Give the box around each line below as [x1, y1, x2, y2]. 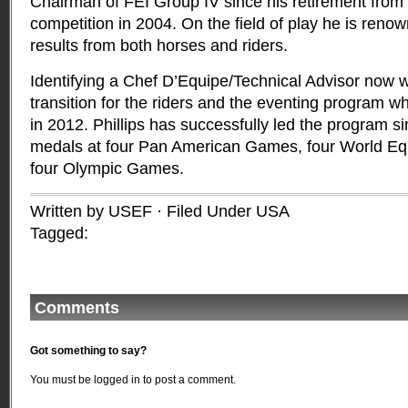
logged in [94, 373, 140, 386]
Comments [35, 299, 119, 317]
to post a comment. [140, 373, 236, 386]
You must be [30, 373, 94, 386]
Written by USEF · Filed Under [30, 202, 256, 220]
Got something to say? [30, 344, 147, 357]
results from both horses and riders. [30, 36, 288, 55]
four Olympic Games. [30, 159, 184, 178]
